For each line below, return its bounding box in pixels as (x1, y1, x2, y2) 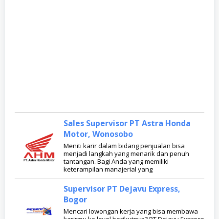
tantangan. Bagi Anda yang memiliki (64, 157, 169, 166)
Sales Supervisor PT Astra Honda (64, 118, 191, 129)
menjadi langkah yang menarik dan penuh (64, 149, 189, 158)
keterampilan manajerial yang (64, 165, 153, 174)
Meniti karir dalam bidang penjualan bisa (64, 141, 185, 151)
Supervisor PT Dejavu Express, (64, 183, 180, 195)
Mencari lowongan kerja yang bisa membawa (64, 207, 198, 216)
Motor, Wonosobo (64, 129, 133, 140)
